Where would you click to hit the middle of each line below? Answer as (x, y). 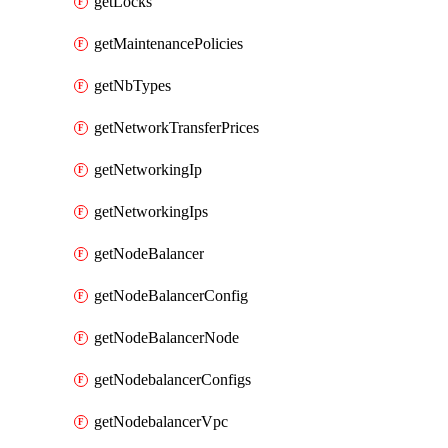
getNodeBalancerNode (166, 337)
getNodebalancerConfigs (172, 379)
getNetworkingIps (151, 211)
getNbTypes (132, 85)
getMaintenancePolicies (168, 43)
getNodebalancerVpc (161, 421)
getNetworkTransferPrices (176, 127)
